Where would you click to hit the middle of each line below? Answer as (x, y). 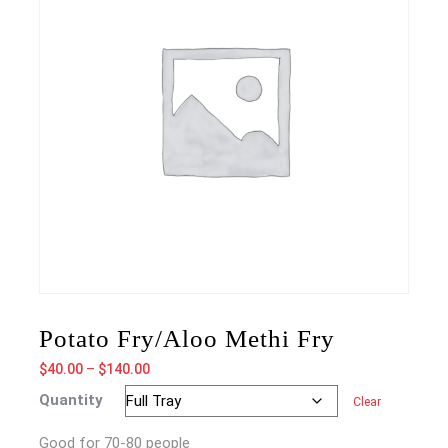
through (174, 431)
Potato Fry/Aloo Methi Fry (187, 338)
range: (169, 389)
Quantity (71, 400)
